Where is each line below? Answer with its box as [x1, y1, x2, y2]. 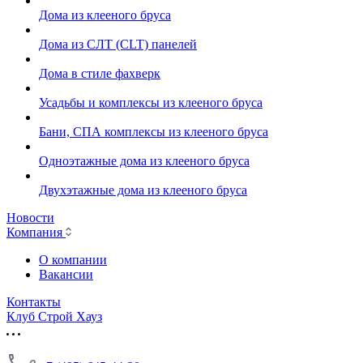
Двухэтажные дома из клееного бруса [39, 183, 247, 197]
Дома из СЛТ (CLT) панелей [39, 37, 197, 51]
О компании [39, 253, 107, 267]
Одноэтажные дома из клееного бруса [39, 154, 250, 168]
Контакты [6, 295, 61, 309]
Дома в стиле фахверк [39, 66, 160, 80]
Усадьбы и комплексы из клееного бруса [39, 96, 263, 109]
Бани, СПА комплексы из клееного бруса [39, 125, 268, 139]
